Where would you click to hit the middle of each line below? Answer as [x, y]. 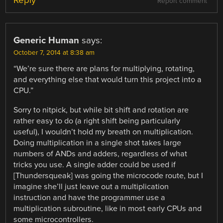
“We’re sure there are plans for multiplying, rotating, [104, 69]
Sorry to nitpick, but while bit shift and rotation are [101, 110]
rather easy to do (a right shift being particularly [97, 121]
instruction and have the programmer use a [90, 197]
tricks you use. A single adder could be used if [95, 165]
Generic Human [47, 41]
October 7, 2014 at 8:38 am [54, 53]
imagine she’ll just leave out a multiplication [91, 186]
